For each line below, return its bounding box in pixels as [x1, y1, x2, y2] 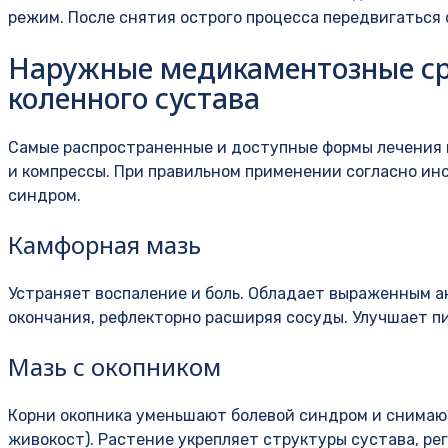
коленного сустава [8, 79, 260, 118]
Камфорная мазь [8, 228, 201, 262]
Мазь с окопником [8, 350, 221, 384]
